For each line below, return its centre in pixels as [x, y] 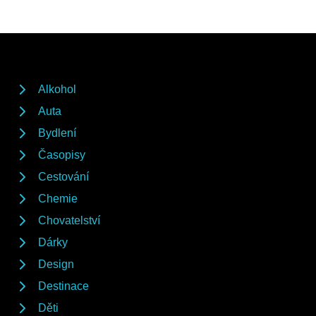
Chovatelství [69, 221]
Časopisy [62, 155]
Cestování [63, 177]
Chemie [58, 199]
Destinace [63, 286]
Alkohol [57, 90]
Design [56, 265]
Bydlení [57, 133]
